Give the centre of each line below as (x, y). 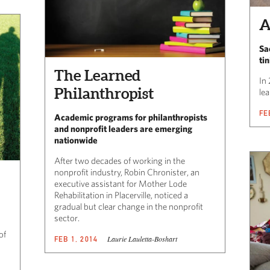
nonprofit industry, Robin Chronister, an (127, 172)
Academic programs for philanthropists (131, 117)
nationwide (76, 140)
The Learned (97, 75)
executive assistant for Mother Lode (121, 183)
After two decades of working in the (120, 160)
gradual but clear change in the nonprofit (129, 206)
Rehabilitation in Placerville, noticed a (121, 195)
